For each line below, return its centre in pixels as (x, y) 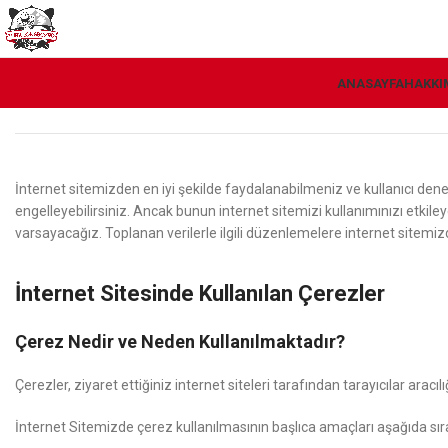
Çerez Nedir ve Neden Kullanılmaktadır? (180, 341)
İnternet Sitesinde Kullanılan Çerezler (200, 293)
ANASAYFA (370, 83)
